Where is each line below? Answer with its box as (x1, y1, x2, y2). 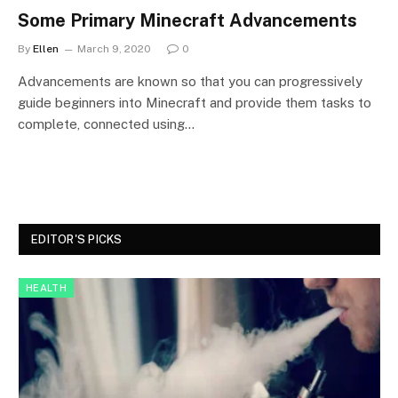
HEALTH (26, 282, 67, 293)
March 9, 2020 (77, 42, 151, 55)
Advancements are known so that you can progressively (18, 73, 362, 89)
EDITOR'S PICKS (31, 232, 123, 246)
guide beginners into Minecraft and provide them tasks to (18, 94, 371, 110)
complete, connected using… (18, 115, 195, 131)
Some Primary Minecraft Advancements (18, 9, 357, 31)
